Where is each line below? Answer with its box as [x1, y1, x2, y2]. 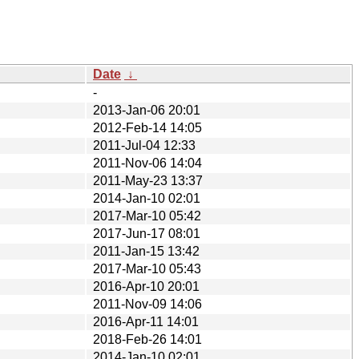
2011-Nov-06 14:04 [93, 155, 202, 170]
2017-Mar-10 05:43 [93, 261, 201, 276]
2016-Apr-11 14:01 [93, 314, 199, 329]
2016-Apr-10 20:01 [93, 279, 200, 293]
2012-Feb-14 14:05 [93, 120, 202, 135]
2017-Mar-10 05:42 [93, 208, 201, 223]
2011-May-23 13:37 [93, 173, 203, 188]
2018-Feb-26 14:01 [93, 332, 202, 346]
